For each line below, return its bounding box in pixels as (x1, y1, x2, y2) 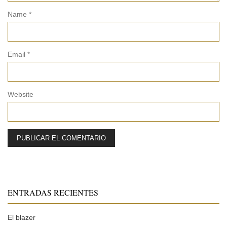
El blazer (8, 213, 35, 221)
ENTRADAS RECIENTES (8, 186, 98, 198)
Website (8, 90, 33, 98)
